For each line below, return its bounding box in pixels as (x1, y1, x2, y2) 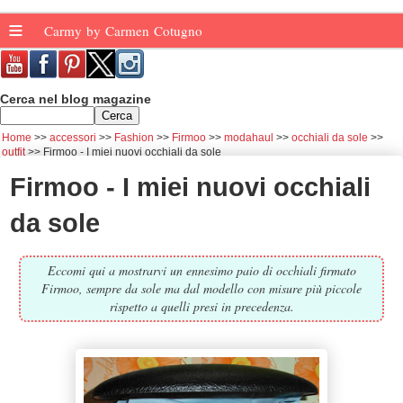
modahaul (224, 132, 273, 143)
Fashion (114, 132, 154, 143)
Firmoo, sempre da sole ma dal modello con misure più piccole (41, 279, 362, 297)
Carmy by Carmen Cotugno (44, 22, 207, 40)
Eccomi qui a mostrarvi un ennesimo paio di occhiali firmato (47, 261, 356, 279)
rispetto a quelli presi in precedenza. (109, 297, 294, 315)
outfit (2, 147, 25, 157)
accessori (49, 132, 96, 143)
